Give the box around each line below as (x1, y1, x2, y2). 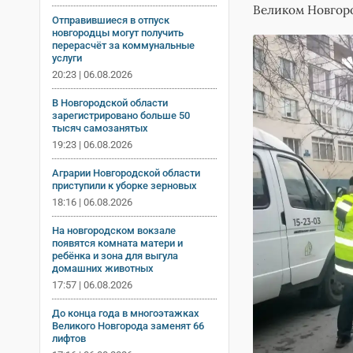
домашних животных (52, 262, 154, 274)
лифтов (52, 332, 86, 344)
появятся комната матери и (52, 236, 183, 249)
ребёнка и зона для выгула (52, 249, 178, 262)
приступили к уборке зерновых (52, 179, 197, 191)
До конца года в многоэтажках (52, 307, 199, 319)
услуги (52, 51, 82, 64)
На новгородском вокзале (52, 224, 176, 236)
